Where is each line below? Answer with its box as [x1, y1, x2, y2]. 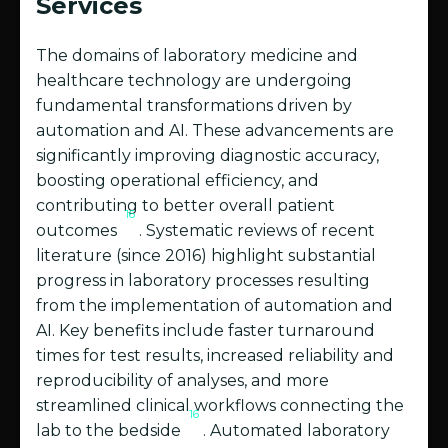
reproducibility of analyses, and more [36, 371, 329, 391]
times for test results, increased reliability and [36, 346, 394, 366]
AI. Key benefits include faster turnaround [36, 321, 375, 341]
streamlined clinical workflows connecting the [36, 396, 404, 416]
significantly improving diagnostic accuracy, [36, 146, 379, 166]
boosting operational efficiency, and [36, 171, 319, 191]
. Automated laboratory [203, 421, 390, 441]
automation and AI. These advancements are [36, 121, 394, 141]
